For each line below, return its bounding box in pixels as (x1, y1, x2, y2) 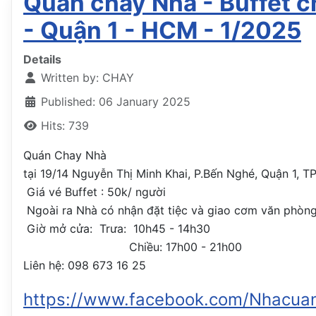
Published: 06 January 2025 (41, 95, 190, 109)
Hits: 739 (41, 119, 89, 133)
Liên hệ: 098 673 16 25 (23, 258, 146, 273)
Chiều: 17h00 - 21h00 (23, 240, 242, 255)
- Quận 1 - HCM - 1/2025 (23, 16, 301, 45)
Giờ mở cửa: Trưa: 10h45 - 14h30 (23, 221, 210, 236)
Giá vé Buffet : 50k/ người (23, 185, 166, 200)
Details (23, 52, 61, 67)
